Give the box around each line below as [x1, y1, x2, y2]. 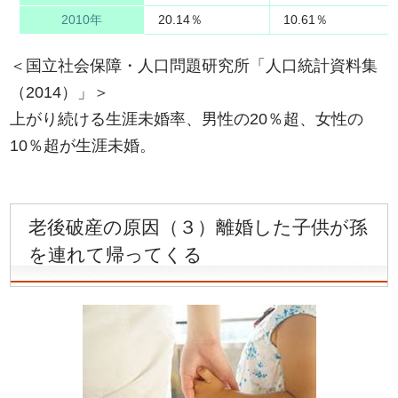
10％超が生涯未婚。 [10, 137, 156, 155]
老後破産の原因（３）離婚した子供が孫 [28, 217, 369, 238]
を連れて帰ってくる [28, 244, 203, 266]
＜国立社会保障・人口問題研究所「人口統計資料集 [10, 57, 378, 76]
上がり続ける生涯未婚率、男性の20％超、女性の [10, 110, 364, 129]
